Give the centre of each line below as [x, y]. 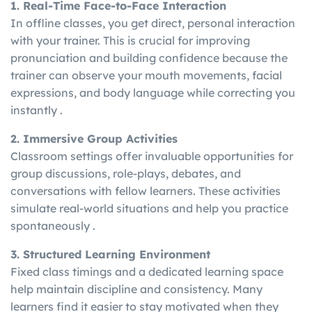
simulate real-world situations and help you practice [149, 209]
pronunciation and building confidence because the [149, 58]
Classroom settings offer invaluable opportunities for [152, 156]
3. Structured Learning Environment [110, 255]
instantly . [37, 110]
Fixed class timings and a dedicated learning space [147, 272]
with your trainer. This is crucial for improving [130, 41]
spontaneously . [53, 226]
